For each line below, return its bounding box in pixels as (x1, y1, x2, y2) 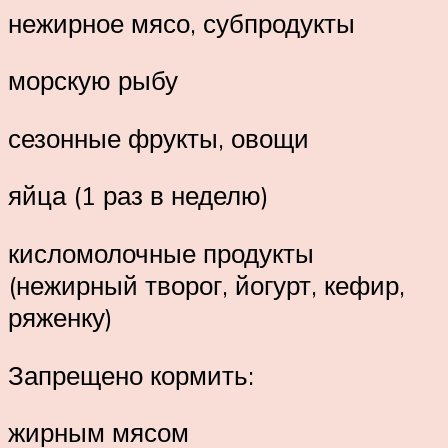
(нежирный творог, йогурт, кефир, (8, 269, 405, 301)
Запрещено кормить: (8, 358, 254, 391)
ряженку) (8, 301, 113, 333)
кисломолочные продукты (8, 237, 314, 269)
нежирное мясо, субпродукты (8, 6, 355, 39)
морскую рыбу (8, 64, 178, 97)
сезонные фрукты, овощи (8, 121, 309, 154)
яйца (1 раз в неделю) (8, 179, 269, 212)
